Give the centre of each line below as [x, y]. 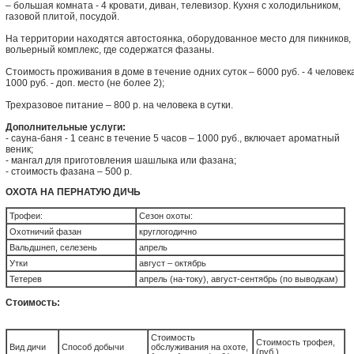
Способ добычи [93, 347]
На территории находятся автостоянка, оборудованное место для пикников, [178, 39]
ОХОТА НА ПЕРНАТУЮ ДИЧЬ [73, 192]
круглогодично [168, 232]
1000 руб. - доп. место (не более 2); [85, 83]
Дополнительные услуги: [66, 127]
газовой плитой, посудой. [62, 17]
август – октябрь [173, 263]
